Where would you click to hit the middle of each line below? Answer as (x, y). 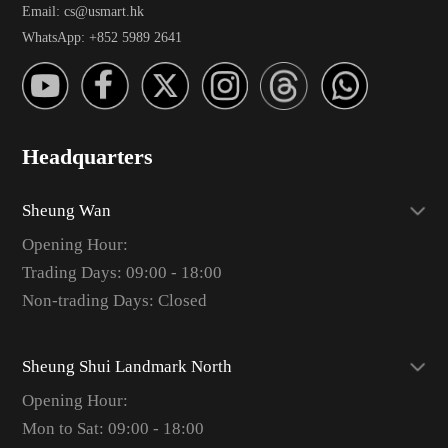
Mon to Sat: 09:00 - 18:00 (112, 428)
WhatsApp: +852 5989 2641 (101, 37)
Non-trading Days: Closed (114, 300)
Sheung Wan (66, 210)
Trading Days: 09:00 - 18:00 (121, 272)
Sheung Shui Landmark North (126, 366)
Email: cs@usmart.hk (82, 10)
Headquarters (87, 157)
